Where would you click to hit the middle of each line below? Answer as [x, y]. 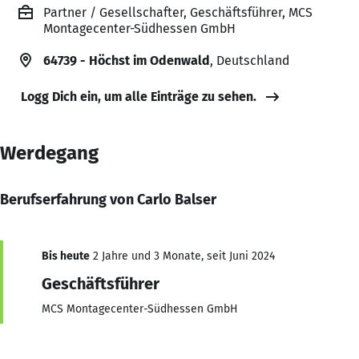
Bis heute [66, 256]
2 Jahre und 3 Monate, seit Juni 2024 [182, 256]
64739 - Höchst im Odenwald [127, 60]
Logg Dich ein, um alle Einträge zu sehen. [139, 96]
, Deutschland [250, 60]
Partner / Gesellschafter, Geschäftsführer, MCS [178, 12]
